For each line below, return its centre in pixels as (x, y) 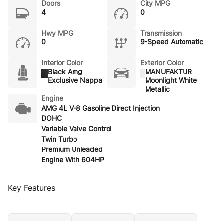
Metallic (157, 89)
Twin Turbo (59, 139)
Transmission (161, 33)
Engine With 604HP (73, 159)
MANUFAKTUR (168, 71)
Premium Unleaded (72, 149)
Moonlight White (171, 80)
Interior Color (62, 62)
